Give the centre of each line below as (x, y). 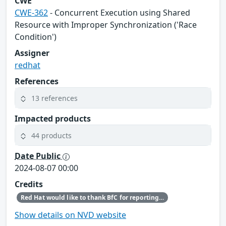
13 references (54, 98)
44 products (51, 135)
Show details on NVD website (70, 215)
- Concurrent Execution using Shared (119, 13)
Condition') (36, 37)
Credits (29, 184)
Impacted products (53, 119)
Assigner (32, 53)
